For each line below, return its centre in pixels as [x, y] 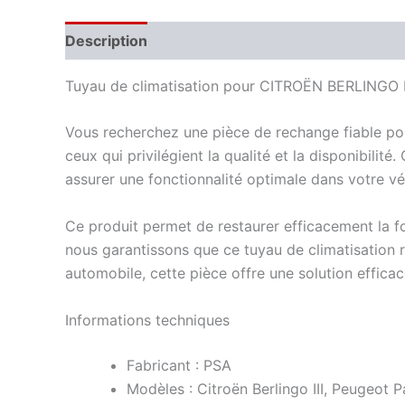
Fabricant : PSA [179, 365]
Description [106, 40]
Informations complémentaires [276, 40]
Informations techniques [147, 320]
